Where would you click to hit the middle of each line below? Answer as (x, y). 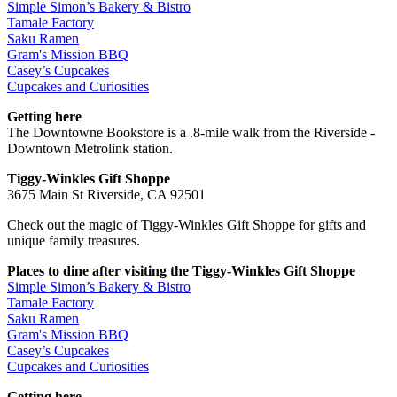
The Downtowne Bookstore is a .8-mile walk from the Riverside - (191, 132)
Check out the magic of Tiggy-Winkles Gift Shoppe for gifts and (187, 224)
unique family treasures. (74, 240)
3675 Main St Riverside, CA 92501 (106, 194)
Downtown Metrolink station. (90, 148)
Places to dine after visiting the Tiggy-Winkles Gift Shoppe (181, 270)
